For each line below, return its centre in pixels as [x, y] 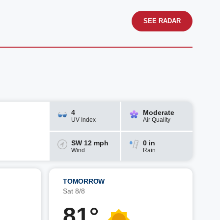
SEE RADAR [162, 21]
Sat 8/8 [74, 191]
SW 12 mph [90, 143]
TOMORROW [84, 181]
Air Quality [156, 120]
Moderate [158, 113]
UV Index [84, 120]
